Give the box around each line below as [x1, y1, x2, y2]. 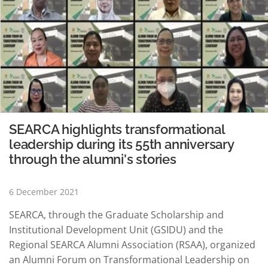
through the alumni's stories [9, 151, 176, 167]
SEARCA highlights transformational [9, 121, 225, 137]
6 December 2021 [9, 185, 79, 197]
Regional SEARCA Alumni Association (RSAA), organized [9, 237, 255, 251]
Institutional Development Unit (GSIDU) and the [9, 223, 223, 236]
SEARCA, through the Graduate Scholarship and [9, 208, 224, 221]
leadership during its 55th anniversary [9, 136, 234, 152]
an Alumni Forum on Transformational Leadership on [9, 252, 249, 266]
